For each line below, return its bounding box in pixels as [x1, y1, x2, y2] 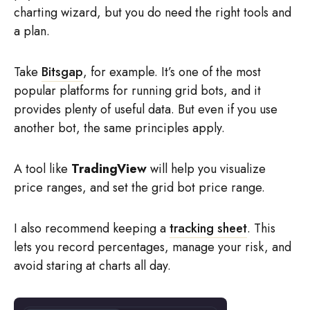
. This [247, 219, 275, 237]
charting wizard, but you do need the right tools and [14, 3, 291, 21]
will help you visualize [147, 159, 266, 178]
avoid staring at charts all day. [14, 256, 171, 275]
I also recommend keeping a [14, 219, 170, 237]
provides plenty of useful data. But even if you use [14, 100, 277, 118]
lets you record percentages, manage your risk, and [14, 237, 291, 256]
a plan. [14, 21, 50, 40]
